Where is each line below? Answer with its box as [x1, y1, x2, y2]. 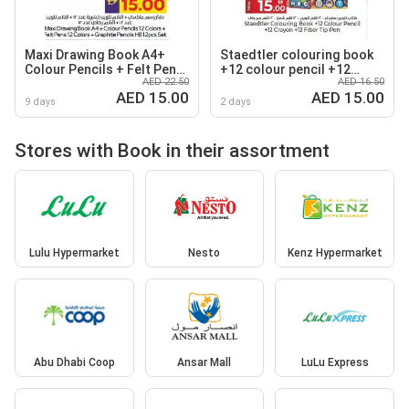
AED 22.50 [142, 75, 189, 88]
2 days [220, 95, 251, 108]
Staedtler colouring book [220, 47, 373, 62]
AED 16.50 [338, 75, 384, 88]
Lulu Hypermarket [28, 246, 120, 260]
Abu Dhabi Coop [33, 355, 115, 369]
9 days [25, 95, 56, 108]
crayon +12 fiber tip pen [220, 76, 362, 91]
